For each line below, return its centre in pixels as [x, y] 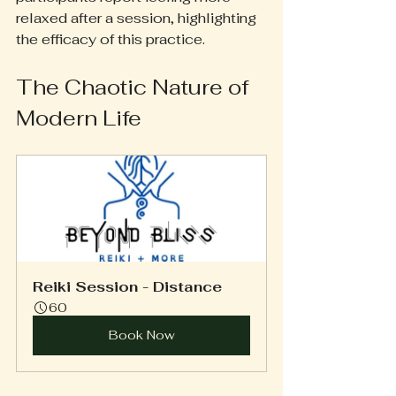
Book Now [141, 335]
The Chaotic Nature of [135, 87]
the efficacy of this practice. [110, 39]
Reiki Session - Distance [127, 286]
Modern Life [79, 118]
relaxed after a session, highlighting [138, 18]
